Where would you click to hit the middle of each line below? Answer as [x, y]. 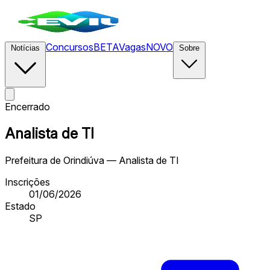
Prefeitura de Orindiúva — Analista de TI [92, 160]
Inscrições [27, 182]
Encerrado [27, 107]
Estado [20, 206]
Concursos [70, 47]
